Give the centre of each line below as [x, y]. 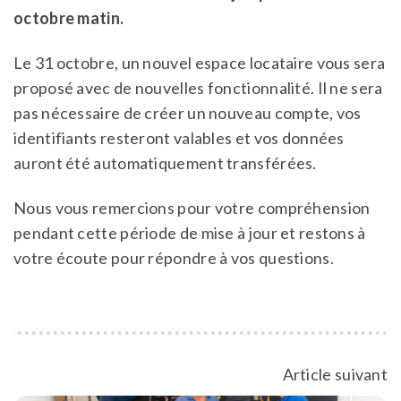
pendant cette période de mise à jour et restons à [190, 233]
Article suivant [335, 375]
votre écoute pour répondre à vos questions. [174, 258]
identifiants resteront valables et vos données [179, 138]
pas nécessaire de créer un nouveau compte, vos [188, 113]
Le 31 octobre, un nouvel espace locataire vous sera [200, 63]
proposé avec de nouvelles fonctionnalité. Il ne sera [198, 88]
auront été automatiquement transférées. [165, 163]
